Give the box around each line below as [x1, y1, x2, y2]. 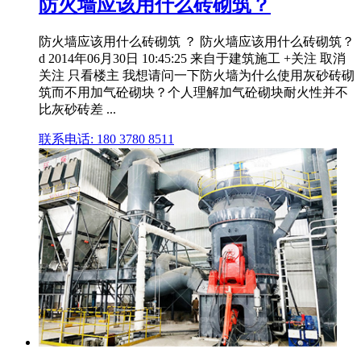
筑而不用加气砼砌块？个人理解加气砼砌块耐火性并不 [39, 85, 348, 100]
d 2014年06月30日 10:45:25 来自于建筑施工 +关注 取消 [39, 52, 346, 66]
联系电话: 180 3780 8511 [39, 132, 174, 147]
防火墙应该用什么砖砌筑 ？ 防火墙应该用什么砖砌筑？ [39, 35, 355, 49]
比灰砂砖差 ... [39, 102, 116, 117]
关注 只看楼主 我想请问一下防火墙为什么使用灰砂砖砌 [39, 68, 355, 83]
